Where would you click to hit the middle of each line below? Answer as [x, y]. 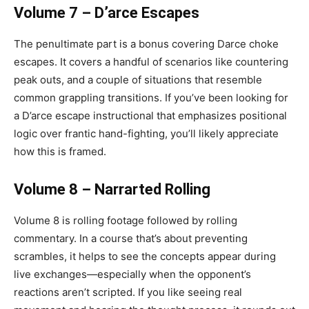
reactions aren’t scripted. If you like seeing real [128, 292]
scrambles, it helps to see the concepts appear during [145, 257]
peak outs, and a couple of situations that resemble [138, 80]
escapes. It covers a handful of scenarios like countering [151, 62]
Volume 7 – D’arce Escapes [107, 13]
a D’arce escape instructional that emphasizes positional [150, 116]
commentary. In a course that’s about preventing [131, 239]
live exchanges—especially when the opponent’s [132, 275]
